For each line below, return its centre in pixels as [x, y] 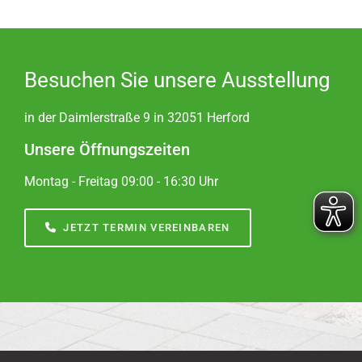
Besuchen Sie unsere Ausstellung [177, 80]
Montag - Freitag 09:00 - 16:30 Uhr [121, 181]
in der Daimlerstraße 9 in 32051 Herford [137, 118]
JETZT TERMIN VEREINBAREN [147, 227]
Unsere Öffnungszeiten [107, 149]
